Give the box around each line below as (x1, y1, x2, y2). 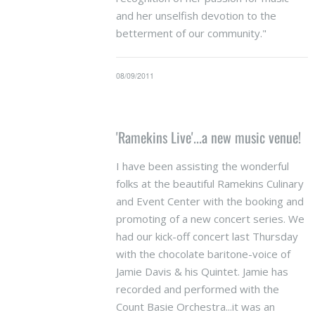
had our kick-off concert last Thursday (115, 229, 298, 243)
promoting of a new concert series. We (115, 212, 304, 226)
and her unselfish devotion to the (115, 8, 276, 22)
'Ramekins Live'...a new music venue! (115, 127, 301, 148)
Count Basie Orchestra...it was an (115, 300, 275, 314)
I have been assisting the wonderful (115, 159, 289, 173)
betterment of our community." (115, 25, 266, 40)
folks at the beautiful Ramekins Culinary (115, 176, 304, 191)
